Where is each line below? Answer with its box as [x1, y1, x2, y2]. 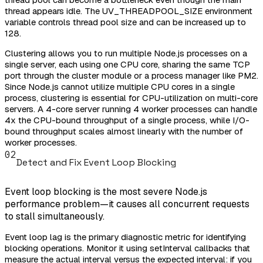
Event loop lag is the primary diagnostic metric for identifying [5, 231, 246, 243]
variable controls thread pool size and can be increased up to [5, 16, 246, 28]
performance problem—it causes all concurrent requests [5, 198, 249, 211]
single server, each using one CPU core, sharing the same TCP [5, 58, 250, 70]
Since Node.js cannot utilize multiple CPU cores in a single [5, 80, 235, 92]
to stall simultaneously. [5, 210, 104, 223]
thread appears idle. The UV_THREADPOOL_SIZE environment [5, 5, 252, 16]
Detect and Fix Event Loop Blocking [16, 156, 176, 169]
